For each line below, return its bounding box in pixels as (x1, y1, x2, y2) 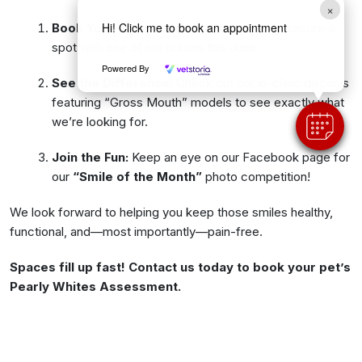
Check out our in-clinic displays (173, 74, 349, 90)
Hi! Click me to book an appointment (101, 19, 287, 36)
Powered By (101, 61, 152, 75)
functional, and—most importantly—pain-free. (10, 223, 263, 239)
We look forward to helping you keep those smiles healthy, (10, 204, 333, 220)
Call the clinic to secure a (192, 19, 335, 36)
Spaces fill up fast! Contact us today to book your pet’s (10, 259, 351, 275)
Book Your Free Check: (52, 19, 192, 36)
